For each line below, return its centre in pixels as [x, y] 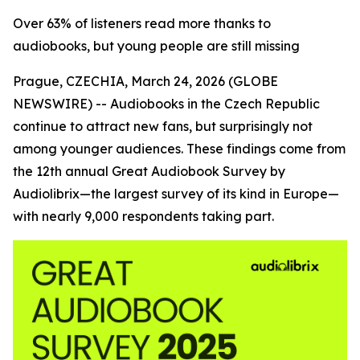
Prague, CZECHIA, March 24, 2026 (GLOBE [145, 81]
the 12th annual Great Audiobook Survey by [149, 171]
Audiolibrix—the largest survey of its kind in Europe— [176, 194]
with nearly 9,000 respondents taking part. [143, 216]
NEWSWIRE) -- [61, 104]
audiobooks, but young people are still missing [156, 46]
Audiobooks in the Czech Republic [215, 104]
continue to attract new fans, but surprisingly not [163, 126]
